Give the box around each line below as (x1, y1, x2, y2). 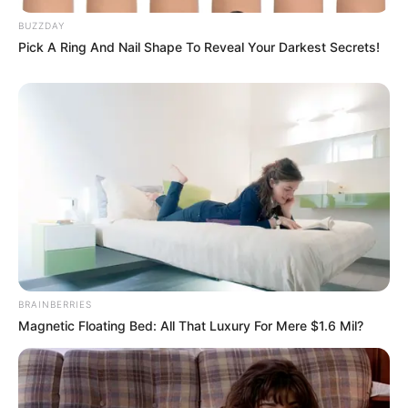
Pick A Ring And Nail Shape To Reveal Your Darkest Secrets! (18, 38, 380, 55)
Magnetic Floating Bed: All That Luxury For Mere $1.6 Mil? (18, 318, 363, 334)
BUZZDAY (18, 19, 65, 31)
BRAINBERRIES (18, 299, 92, 311)
